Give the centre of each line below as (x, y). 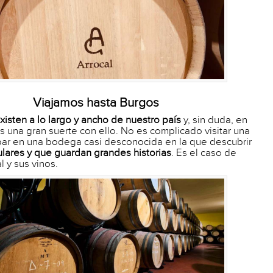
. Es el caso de (204, 153)
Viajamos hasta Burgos (96, 102)
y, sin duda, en (214, 120)
